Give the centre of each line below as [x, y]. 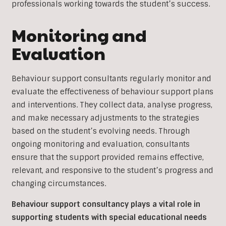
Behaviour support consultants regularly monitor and [111, 79]
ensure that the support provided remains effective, [107, 158]
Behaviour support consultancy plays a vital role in [106, 205]
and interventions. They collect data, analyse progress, [112, 105]
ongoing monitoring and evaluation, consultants [100, 145]
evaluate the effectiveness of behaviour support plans [112, 92]
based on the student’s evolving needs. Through [100, 131]
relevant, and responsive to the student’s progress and [112, 171]
